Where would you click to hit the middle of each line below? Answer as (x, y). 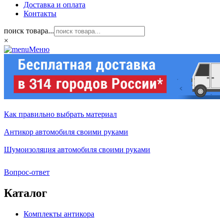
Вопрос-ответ (27, 172)
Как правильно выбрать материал (60, 114)
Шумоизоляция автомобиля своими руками (77, 150)
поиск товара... (29, 31)
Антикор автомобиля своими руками (66, 132)
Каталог (26, 193)
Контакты (40, 14)
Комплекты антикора (59, 214)
